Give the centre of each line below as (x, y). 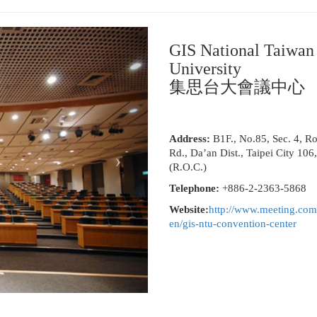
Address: (191, 139)
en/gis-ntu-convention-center (232, 224)
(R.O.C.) (190, 167)
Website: (189, 209)
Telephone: (195, 188)
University (205, 69)
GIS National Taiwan (241, 50)
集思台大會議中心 (237, 87)
